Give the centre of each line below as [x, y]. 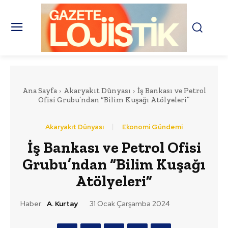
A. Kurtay [62, 204]
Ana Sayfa [39, 90]
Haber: [32, 204]
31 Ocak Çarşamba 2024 [130, 204]
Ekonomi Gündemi [152, 127]
